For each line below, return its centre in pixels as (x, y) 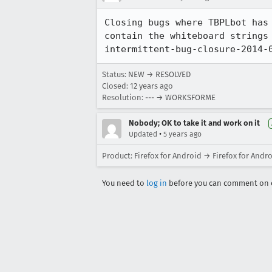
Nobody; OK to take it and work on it (194, 123)
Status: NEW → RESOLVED (146, 74)
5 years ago (182, 134)
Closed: (116, 86)
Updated (143, 134)
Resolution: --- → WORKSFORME (159, 97)
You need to (124, 183)
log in (157, 183)
